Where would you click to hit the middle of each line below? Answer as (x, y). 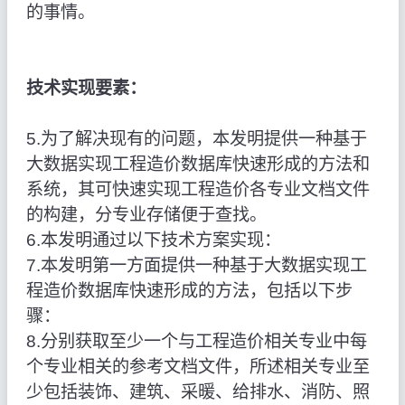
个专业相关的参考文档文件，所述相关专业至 (198, 367)
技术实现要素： (86, 89)
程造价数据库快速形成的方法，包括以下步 (189, 291)
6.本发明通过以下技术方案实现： (153, 240)
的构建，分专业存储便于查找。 (146, 215)
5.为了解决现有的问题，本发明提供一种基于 (196, 139)
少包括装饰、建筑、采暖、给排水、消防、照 (198, 392)
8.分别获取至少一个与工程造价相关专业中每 (196, 342)
